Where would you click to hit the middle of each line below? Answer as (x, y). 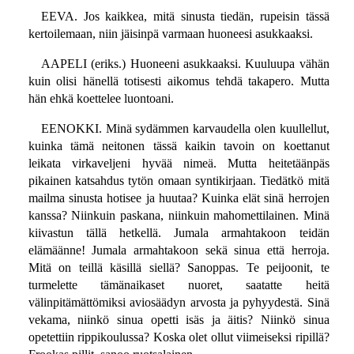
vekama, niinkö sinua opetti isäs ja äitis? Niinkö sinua (179, 320)
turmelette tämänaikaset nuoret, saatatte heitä (179, 285)
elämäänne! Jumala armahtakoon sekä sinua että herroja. (179, 250)
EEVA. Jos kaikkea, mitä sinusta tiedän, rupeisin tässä (185, 17)
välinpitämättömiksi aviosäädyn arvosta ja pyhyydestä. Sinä (179, 303)
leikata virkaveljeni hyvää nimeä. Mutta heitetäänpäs (179, 164)
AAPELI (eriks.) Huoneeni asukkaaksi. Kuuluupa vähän (185, 64)
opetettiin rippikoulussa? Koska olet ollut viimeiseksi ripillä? (179, 337)
